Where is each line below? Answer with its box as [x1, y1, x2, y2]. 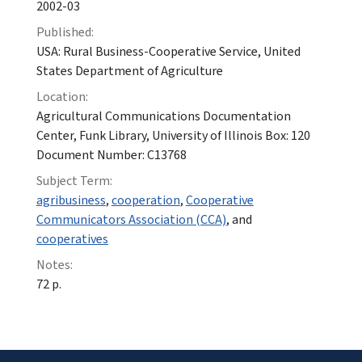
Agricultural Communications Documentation [36, 107, 291, 125]
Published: [36, 23, 94, 41]
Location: [36, 87, 88, 106]
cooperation [111, 191, 180, 209]
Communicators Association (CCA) [36, 210, 226, 229]
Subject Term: [36, 171, 112, 190]
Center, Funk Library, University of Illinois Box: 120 [36, 126, 310, 145]
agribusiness [36, 191, 106, 209]
